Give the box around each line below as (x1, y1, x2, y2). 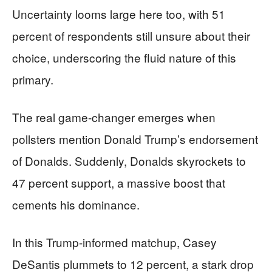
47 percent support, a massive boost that (12, 174, 225, 191)
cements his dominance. (12, 195, 140, 212)
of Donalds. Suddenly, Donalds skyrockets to (12, 152, 246, 169)
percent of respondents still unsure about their (12, 27, 250, 44)
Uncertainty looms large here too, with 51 (12, 5, 225, 22)
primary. (12, 70, 53, 87)
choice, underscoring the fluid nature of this (12, 49, 236, 66)
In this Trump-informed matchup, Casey (12, 233, 217, 250)
